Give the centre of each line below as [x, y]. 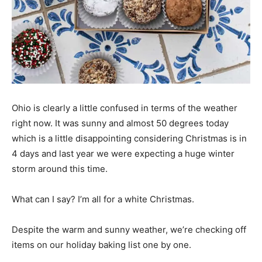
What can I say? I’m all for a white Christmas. [103, 199]
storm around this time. [60, 168]
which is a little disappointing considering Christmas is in [129, 138]
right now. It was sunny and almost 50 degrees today [120, 123]
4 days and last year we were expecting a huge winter [123, 153]
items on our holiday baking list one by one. [101, 244]
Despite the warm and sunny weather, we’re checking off [129, 229]
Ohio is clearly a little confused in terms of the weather [125, 108]
